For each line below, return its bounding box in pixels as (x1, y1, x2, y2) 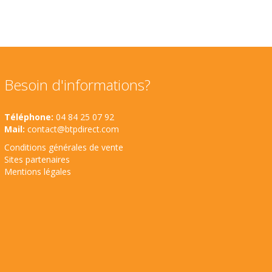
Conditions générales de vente (4, 141, 123, 154)
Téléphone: (4, 111, 53, 123)
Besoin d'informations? (4, 75, 151, 95)
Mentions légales (4, 166, 71, 178)
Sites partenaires (4, 154, 70, 166)
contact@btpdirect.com (27, 123, 119, 135)
